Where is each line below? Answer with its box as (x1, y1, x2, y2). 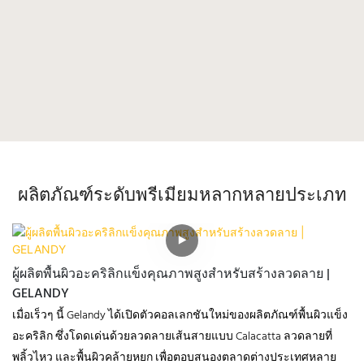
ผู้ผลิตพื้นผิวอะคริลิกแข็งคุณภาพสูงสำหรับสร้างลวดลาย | (12, 264, 330, 286)
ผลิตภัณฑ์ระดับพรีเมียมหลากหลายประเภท (17, 188, 347, 206)
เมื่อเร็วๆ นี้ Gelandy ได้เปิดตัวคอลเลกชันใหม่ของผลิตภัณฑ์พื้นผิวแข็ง (12, 306, 348, 326)
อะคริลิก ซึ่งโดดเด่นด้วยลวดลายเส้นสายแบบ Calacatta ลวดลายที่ (12, 327, 332, 347)
